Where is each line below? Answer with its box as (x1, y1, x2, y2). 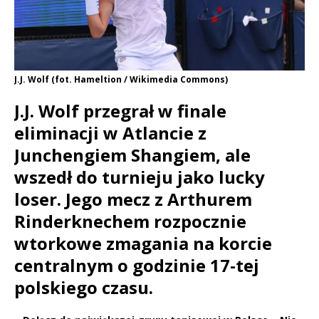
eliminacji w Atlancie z (14, 121, 206, 145)
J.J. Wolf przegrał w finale (14, 99, 226, 123)
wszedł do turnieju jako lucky (14, 165, 265, 189)
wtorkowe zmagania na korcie (14, 231, 272, 256)
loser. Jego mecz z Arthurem (14, 187, 252, 211)
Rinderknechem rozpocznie (14, 209, 246, 234)
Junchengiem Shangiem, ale (14, 143, 251, 167)
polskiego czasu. (14, 276, 153, 300)
